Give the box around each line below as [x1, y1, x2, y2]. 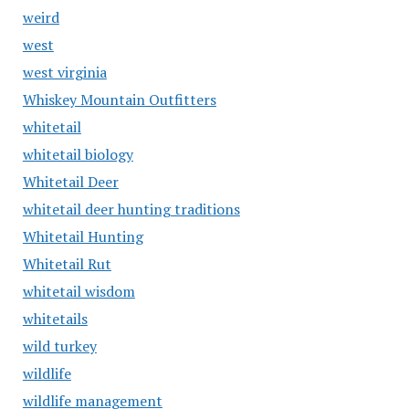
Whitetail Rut [22, 254, 111, 274]
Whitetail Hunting [22, 226, 143, 246]
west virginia [22, 62, 107, 82]
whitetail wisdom [22, 281, 135, 301]
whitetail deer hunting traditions [22, 199, 240, 219]
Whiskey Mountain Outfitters [22, 89, 216, 110]
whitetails [22, 309, 88, 329]
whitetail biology [22, 144, 133, 164]
